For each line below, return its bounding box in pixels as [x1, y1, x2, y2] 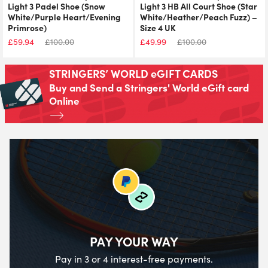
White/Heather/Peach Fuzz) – [140, 11, 257, 23]
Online [49, 93, 80, 107]
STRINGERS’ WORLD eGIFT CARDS [49, 66, 218, 81]
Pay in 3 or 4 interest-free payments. [55, 252, 213, 265]
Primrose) [8, 22, 47, 33]
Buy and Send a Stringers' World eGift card [49, 80, 249, 94]
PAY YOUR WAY [90, 232, 178, 249]
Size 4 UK [140, 22, 176, 33]
